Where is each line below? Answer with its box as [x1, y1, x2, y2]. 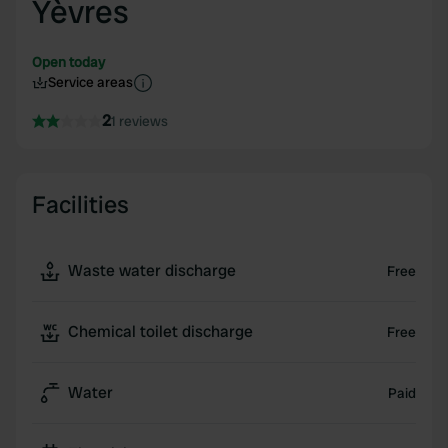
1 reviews [111, 112, 168, 130]
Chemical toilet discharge [68, 321, 253, 342]
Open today [32, 53, 105, 71]
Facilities [32, 189, 129, 220]
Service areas [48, 73, 133, 91]
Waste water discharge [68, 260, 236, 281]
